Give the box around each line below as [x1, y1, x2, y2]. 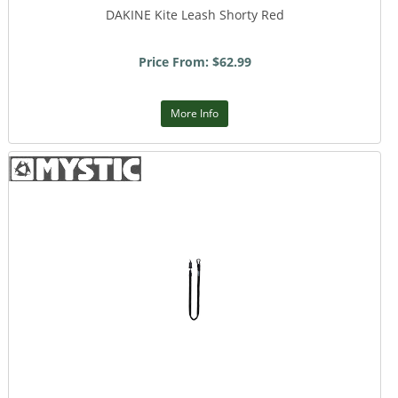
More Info [171, 106, 219, 121]
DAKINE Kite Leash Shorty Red [105, 6, 284, 23]
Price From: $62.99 [138, 53, 251, 70]
